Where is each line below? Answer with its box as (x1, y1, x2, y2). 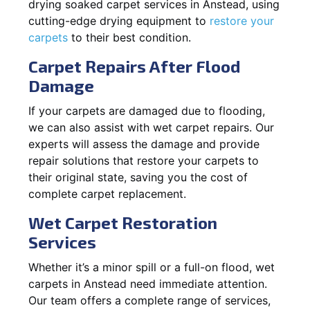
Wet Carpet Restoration (28, 212, 217, 232)
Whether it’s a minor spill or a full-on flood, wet (28, 259, 275, 274)
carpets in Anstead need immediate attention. (28, 276, 267, 291)
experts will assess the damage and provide (28, 136, 259, 151)
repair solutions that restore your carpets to (28, 153, 259, 167)
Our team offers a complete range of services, (28, 293, 271, 307)
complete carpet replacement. (28, 186, 186, 201)
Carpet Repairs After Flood (28, 55, 240, 76)
